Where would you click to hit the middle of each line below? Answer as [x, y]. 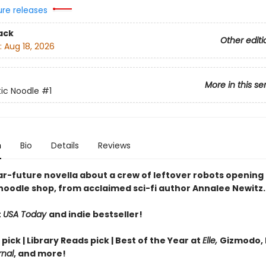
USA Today [26, 214]
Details [65, 145]
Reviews [114, 145]
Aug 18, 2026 [29, 47]
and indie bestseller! [95, 214]
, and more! [39, 254]
